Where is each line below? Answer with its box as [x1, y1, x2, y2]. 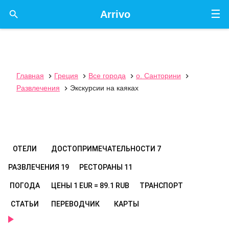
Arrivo [100, 9, 130, 20]
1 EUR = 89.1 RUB [74, 181, 129, 190]
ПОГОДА [9, 181, 40, 190]
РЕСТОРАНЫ [79, 163, 124, 171]
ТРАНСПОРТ [140, 181, 183, 190]
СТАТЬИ [10, 200, 39, 208]
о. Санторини [136, 72, 181, 80]
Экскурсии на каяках [70, 84, 139, 92]
